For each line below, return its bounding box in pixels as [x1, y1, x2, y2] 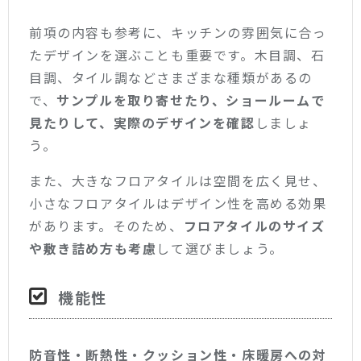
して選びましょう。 [156, 239, 284, 259]
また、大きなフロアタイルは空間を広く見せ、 [29, 171, 327, 191]
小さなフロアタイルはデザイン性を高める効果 [29, 193, 327, 214]
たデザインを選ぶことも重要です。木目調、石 [29, 45, 326, 65]
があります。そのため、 [29, 216, 184, 236]
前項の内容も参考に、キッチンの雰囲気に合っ [29, 23, 327, 43]
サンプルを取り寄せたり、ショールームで [56, 90, 326, 110]
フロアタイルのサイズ [183, 216, 326, 236]
